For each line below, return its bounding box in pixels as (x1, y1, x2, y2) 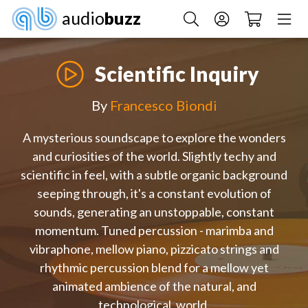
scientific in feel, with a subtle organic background (21, 167, 287, 183)
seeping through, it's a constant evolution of (36, 186, 272, 201)
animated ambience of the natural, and (52, 278, 256, 294)
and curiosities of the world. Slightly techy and (32, 148, 276, 164)
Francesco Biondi (109, 97, 217, 114)
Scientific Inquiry (94, 61, 259, 87)
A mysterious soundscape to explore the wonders (22, 130, 286, 146)
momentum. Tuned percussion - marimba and (34, 223, 274, 239)
